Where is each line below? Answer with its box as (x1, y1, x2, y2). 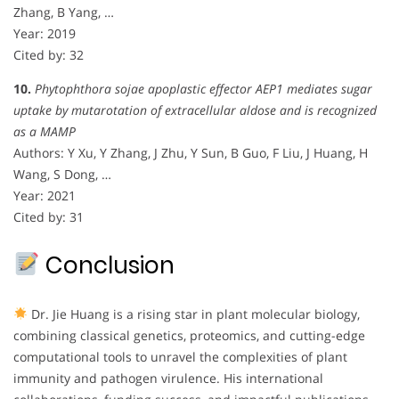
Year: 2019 (13, 24, 76, 42)
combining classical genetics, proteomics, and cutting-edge (13, 326, 365, 344)
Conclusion (39, 248, 175, 281)
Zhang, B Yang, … (13, 3, 114, 20)
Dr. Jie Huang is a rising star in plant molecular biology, (27, 305, 360, 322)
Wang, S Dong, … (13, 165, 111, 183)
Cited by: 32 (13, 45, 84, 63)
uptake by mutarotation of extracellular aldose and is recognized (13, 101, 377, 118)
